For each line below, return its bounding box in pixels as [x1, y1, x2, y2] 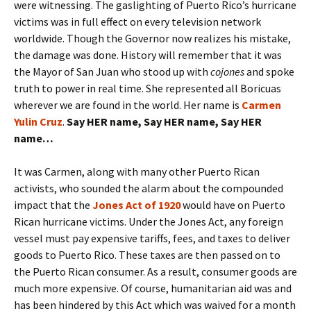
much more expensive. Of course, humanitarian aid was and [14, 280, 292, 295]
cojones [208, 64, 244, 78]
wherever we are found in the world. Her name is [14, 97, 242, 112]
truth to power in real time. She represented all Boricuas [14, 81, 281, 95]
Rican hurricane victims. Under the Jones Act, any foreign [14, 214, 283, 228]
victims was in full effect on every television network [14, 14, 261, 28]
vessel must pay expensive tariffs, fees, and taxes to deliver [14, 230, 290, 245]
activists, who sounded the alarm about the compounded [14, 180, 283, 195]
